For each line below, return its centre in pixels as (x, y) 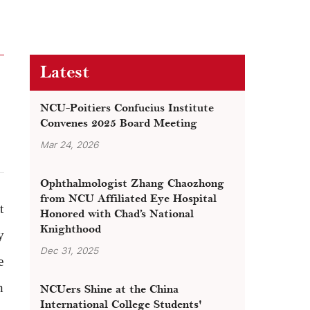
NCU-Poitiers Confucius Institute (127, 109)
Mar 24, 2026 (69, 145)
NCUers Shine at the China (109, 289)
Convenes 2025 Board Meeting (119, 124)
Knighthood (71, 229)
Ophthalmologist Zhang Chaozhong (132, 183)
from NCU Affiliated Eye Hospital (128, 199)
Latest (65, 73)
